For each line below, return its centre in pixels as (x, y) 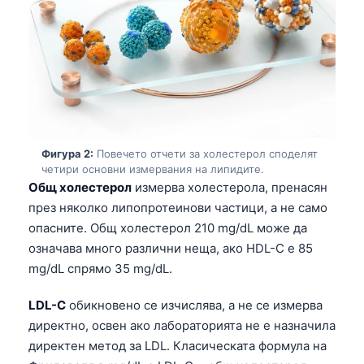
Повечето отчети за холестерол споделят (206, 153)
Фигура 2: (67, 153)
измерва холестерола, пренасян (230, 187)
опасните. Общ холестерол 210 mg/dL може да (168, 227)
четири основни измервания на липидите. (153, 169)
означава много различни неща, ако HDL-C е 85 (171, 248)
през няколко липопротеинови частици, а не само (178, 207)
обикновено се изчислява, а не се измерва (194, 305)
